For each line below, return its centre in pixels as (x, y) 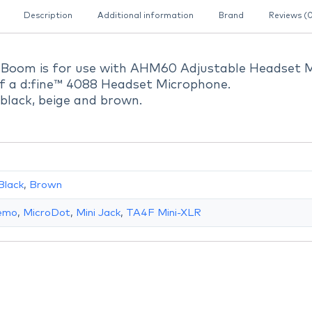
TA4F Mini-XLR (164, 212)
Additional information (145, 16)
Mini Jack (99, 212)
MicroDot (47, 212)
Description (48, 16)
